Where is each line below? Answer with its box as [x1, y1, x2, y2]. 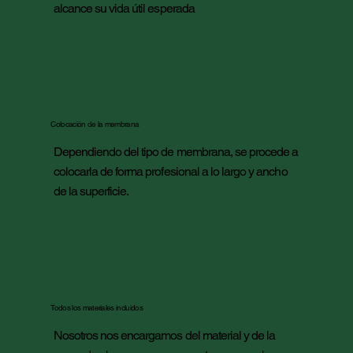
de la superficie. [53, 184, 132, 199]
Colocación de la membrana [50, 119, 139, 130]
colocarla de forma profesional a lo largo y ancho [53, 164, 288, 180]
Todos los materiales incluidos [50, 302, 143, 313]
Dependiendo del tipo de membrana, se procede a [53, 144, 299, 160]
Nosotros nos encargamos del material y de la [53, 327, 276, 343]
